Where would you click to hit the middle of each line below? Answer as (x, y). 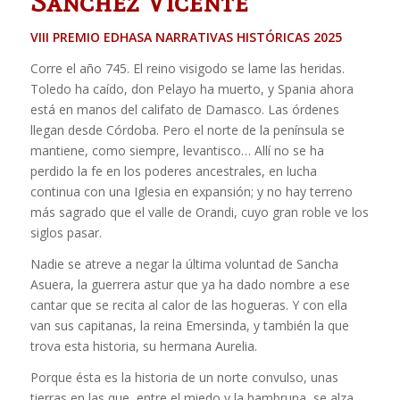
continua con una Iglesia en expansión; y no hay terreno (191, 192)
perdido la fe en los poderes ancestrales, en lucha (173, 171)
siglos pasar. (66, 233)
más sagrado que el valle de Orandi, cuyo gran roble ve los (199, 212)
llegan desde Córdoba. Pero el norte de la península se (187, 130)
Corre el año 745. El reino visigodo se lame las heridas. (187, 69)
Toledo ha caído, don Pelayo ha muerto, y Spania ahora (192, 89)
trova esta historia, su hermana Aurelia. (143, 346)
